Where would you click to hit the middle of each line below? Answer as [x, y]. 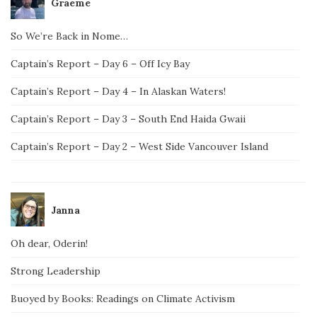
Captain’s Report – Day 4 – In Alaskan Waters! [118, 91]
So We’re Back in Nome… [69, 36]
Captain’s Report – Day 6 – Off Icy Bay [100, 63]
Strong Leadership [56, 271]
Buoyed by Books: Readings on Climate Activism [123, 298]
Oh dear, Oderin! [49, 243]
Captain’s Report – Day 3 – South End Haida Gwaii [128, 119]
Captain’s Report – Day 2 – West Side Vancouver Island [139, 146]
